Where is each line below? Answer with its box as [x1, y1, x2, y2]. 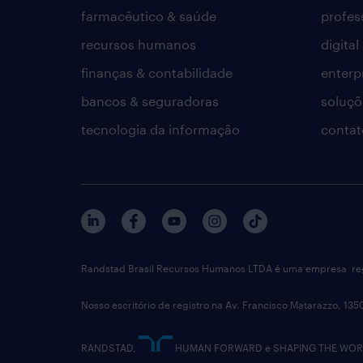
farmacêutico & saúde [81, 8, 216, 23]
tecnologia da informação [81, 122, 240, 137]
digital [320, 36, 359, 52]
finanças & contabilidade [81, 65, 233, 80]
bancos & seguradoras [81, 93, 219, 109]
